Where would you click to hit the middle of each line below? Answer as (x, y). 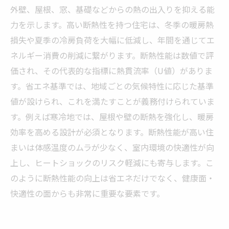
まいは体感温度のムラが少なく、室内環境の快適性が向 (112, 147)
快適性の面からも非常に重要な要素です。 (87, 193)
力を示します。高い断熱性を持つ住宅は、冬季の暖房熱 (112, 25)
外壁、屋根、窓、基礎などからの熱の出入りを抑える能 (112, 9)
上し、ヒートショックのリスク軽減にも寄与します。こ (112, 163)
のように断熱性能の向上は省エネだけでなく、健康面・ (112, 178)
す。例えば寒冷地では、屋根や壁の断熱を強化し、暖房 (112, 117)
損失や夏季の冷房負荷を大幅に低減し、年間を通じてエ (112, 40)
